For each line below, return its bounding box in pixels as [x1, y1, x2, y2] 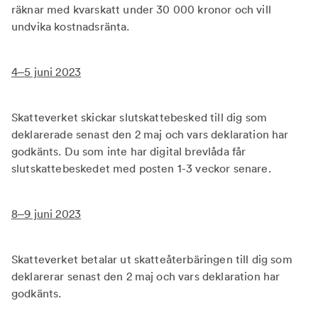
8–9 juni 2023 [11, 207, 82, 221]
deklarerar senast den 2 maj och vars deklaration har [11, 269, 280, 283]
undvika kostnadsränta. [11, 19, 130, 33]
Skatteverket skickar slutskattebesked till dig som [11, 110, 268, 124]
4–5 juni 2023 [11, 65, 82, 79]
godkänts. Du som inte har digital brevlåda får [11, 144, 246, 158]
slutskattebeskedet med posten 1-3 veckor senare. [11, 161, 271, 175]
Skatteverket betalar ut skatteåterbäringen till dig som [11, 252, 292, 266]
